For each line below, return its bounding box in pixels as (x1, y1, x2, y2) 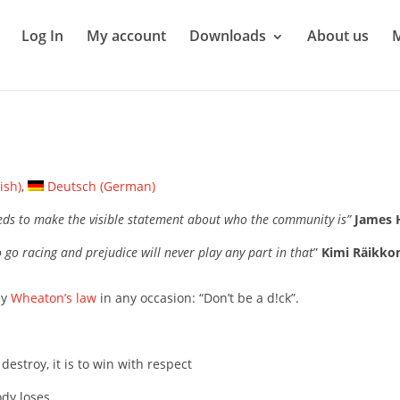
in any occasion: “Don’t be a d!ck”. (96, 289, 300, 306)
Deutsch (46, 178, 96, 195)
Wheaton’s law (11, 289, 97, 306)
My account (87, 26, 167, 46)
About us (307, 26, 370, 46)
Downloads (189, 26, 267, 46)
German (103, 178, 152, 195)
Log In (21, 26, 64, 46)
